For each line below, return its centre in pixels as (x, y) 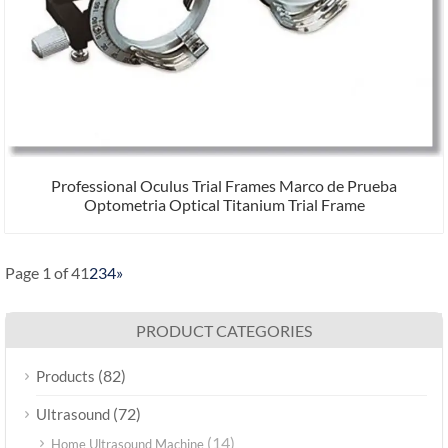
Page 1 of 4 (42, 272)
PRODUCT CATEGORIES (224, 330)
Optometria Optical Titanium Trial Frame (224, 204)
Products (65, 375)
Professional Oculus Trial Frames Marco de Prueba (224, 185)
